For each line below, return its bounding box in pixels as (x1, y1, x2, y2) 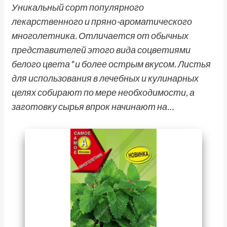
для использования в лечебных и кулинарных (11, 72, 199, 84)
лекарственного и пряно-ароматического (11, 16, 192, 27)
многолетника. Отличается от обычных (11, 30, 188, 41)
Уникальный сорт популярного (11, 2, 144, 13)
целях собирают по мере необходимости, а (11, 87, 195, 98)
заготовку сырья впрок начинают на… (11, 101, 174, 112)
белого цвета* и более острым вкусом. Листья (11, 58, 211, 69)
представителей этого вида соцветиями (11, 44, 191, 55)
